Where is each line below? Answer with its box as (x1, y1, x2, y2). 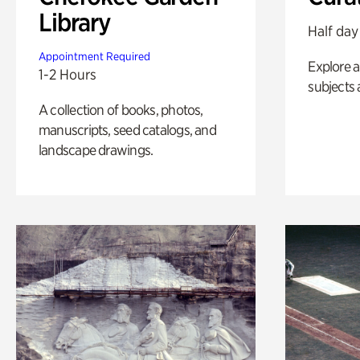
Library (39, 6, 111, 38)
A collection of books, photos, (39, 100, 203, 118)
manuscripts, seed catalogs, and (39, 121, 216, 138)
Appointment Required (39, 49, 150, 63)
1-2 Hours (39, 65, 96, 83)
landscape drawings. (39, 141, 153, 158)
